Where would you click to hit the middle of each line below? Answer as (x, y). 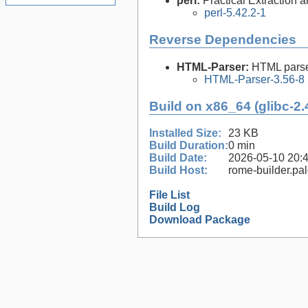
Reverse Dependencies (223, 40)
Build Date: (178, 158)
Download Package (200, 220)
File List (169, 195)
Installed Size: (185, 133)
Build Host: (178, 170)
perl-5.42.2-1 (235, 13)
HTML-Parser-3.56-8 (254, 79)
